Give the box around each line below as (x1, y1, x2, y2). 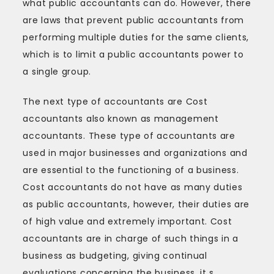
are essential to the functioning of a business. (23, 163, 239, 176)
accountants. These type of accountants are (23, 129, 235, 142)
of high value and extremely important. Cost (23, 215, 232, 228)
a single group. (23, 65, 91, 78)
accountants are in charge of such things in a (23, 232, 239, 245)
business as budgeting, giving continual (23, 249, 207, 262)
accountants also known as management (23, 112, 219, 125)
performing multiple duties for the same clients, (23, 31, 250, 43)
